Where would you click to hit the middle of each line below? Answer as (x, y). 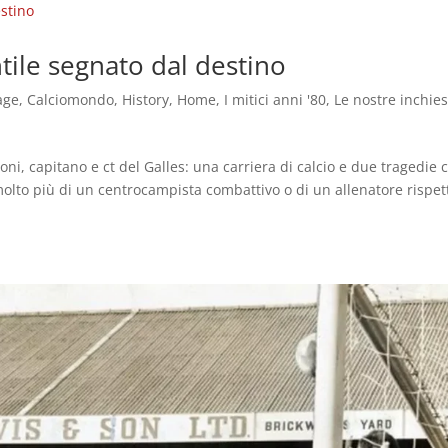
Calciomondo (71, 99)
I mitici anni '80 (275, 99)
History (146, 99)
